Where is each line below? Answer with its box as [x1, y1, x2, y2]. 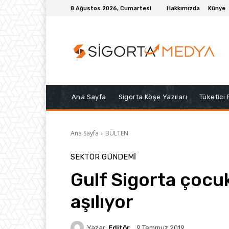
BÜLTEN [105, 129, 128, 138]
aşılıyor [71, 191, 133, 213]
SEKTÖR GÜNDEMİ [71, 152, 136, 162]
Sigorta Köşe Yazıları [118, 93, 188, 101]
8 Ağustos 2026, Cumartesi [71, 5, 151, 12]
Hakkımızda [167, 5, 200, 12]
